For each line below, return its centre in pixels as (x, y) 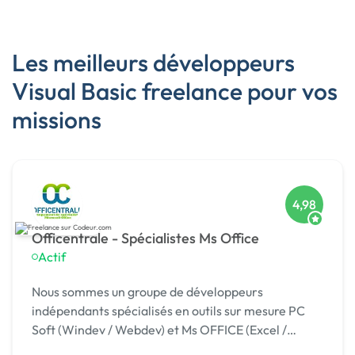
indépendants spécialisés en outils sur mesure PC (168, 311)
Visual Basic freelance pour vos (175, 92)
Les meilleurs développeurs (153, 63)
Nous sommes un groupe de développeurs (147, 292)
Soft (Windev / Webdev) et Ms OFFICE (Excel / (159, 330)
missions (57, 120)
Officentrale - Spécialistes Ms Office (145, 239)
